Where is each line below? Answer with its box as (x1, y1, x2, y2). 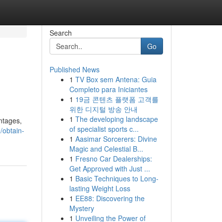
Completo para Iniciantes (69, 84, 148, 94)
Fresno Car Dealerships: (75, 154, 152, 164)
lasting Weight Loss (69, 183, 130, 193)
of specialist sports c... (69, 124, 139, 134)
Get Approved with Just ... (69, 164, 150, 173)
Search (49, 28, 72, 38)
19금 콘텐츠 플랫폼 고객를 (75, 94, 159, 104)
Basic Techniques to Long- (75, 173, 159, 183)
